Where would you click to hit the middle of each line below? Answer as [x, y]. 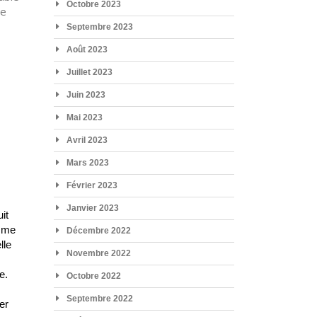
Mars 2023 [87, 162]
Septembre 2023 [99, 27]
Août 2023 [87, 49]
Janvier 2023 [92, 208]
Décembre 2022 [98, 230]
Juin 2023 [86, 94]
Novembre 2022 [98, 253]
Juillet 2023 [89, 72]
